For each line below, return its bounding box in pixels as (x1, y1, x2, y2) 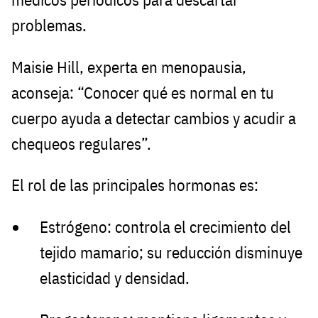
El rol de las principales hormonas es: (11, 175, 258, 196)
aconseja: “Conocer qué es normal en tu (11, 82, 274, 103)
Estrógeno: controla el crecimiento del (40, 216, 291, 238)
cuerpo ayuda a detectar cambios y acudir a (11, 107, 296, 128)
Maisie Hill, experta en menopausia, (11, 56, 246, 77)
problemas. (11, 14, 87, 35)
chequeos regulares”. (11, 133, 151, 154)
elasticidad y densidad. (40, 268, 190, 289)
